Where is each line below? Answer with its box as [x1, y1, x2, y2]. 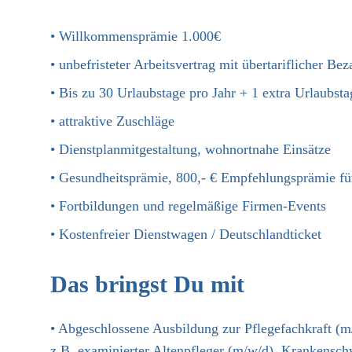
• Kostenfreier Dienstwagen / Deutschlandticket [50, 226, 321, 242]
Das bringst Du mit [50, 271, 244, 297]
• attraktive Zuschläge [50, 113, 178, 129]
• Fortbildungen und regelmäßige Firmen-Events [50, 198, 326, 214]
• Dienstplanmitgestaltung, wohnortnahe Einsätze [50, 141, 331, 157]
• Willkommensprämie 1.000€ [50, 28, 221, 44]
